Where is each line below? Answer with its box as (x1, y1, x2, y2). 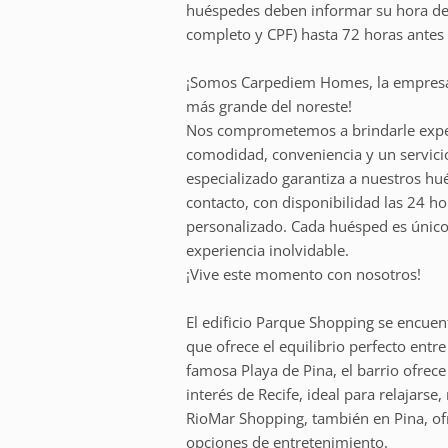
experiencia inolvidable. (186, 239, 350, 260)
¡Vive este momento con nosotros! (186, 263, 422, 284)
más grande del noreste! (186, 95, 353, 116)
